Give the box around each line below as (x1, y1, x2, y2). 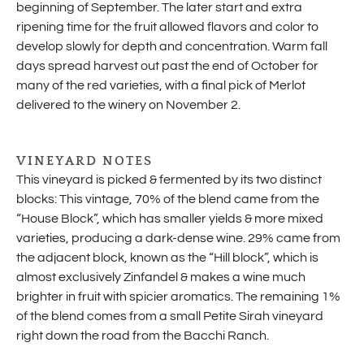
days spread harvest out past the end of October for (16, 59, 318, 73)
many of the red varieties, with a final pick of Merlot (16, 79, 305, 93)
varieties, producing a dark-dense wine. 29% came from (16, 232, 340, 245)
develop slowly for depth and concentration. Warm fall (16, 40, 327, 54)
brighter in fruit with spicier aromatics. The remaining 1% (16, 290, 340, 304)
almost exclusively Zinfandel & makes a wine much (16, 271, 305, 284)
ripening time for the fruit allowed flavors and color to (16, 20, 318, 34)
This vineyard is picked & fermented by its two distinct (16, 173, 322, 187)
